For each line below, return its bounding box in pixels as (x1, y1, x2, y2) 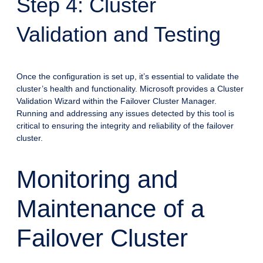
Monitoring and (16, 165, 178, 193)
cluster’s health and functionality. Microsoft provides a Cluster (16, 83, 244, 93)
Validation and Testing (16, 22, 221, 46)
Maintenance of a (16, 194, 204, 222)
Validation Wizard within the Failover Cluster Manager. (16, 96, 217, 106)
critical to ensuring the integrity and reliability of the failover (16, 120, 234, 130)
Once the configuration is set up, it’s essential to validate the (16, 71, 239, 81)
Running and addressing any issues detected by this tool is (16, 108, 234, 118)
